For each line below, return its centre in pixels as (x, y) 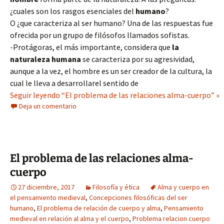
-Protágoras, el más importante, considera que (91, 47)
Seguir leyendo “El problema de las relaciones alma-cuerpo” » (115, 95)
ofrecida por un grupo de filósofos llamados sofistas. (100, 35)
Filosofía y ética (116, 187)
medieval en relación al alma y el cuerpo (69, 218)
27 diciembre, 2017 (46, 187)
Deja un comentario (48, 106)
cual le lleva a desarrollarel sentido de (74, 83)
